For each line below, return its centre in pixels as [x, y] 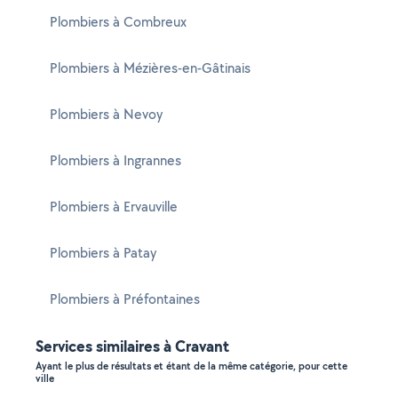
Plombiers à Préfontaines [125, 299]
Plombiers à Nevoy [106, 114]
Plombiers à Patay [103, 253]
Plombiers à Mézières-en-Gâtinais [150, 68]
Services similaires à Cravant [132, 346]
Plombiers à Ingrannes [115, 160]
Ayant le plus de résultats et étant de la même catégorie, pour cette [191, 366]
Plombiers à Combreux [118, 22]
